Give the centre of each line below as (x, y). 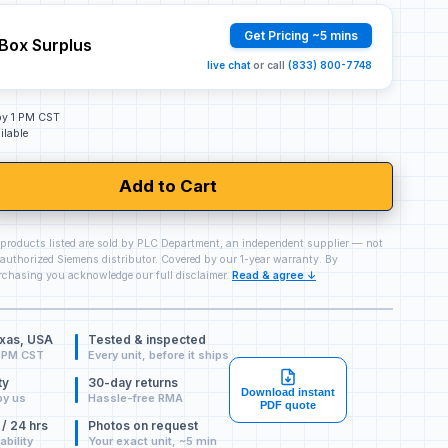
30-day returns (133, 383)
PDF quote (288, 405)
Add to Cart (169, 185)
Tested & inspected (147, 340)
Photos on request (143, 426)
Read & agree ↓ (274, 276)
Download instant (288, 392)
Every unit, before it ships (159, 355)
